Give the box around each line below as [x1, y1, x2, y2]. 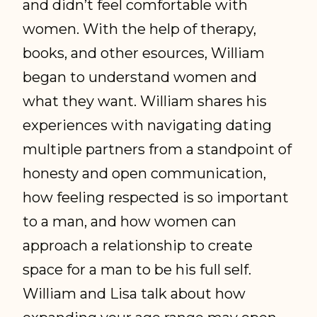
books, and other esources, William [23, 43, 265, 62]
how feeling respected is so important [23, 188, 289, 206]
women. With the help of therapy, [23, 19, 257, 38]
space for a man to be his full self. [23, 260, 252, 278]
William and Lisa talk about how [23, 284, 246, 302]
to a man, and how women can [23, 212, 237, 230]
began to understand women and [23, 67, 258, 86]
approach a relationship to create [23, 236, 253, 254]
